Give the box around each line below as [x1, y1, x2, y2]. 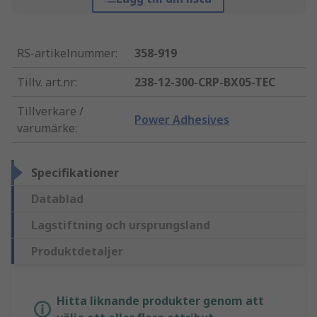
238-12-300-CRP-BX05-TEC [134, 74, 276, 91]
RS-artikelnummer [17, 45, 115, 62]
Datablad [31, 191, 83, 207]
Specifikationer [31, 165, 119, 181]
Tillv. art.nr [17, 74, 75, 91]
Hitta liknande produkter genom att [57, 293, 264, 309]
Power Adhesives [134, 112, 230, 128]
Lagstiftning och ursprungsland [31, 217, 210, 234]
